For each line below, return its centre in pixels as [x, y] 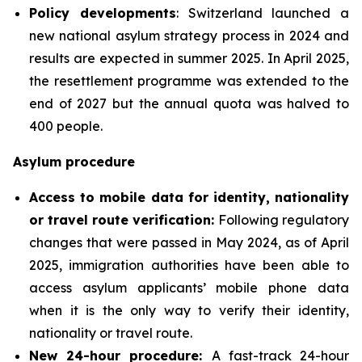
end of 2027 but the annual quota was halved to [189, 103]
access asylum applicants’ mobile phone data [189, 287]
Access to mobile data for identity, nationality [189, 197]
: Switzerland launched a [262, 13]
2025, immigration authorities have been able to [189, 265]
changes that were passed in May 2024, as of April [189, 242]
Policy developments [103, 13]
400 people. [66, 126]
